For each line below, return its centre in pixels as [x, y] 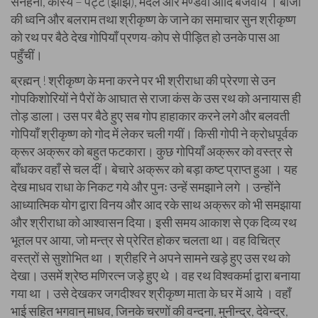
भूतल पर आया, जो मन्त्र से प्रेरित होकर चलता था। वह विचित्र [146, 240]
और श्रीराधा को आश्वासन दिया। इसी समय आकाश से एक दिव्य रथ [154, 222]
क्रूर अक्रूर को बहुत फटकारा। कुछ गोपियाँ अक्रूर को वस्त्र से [152, 151]
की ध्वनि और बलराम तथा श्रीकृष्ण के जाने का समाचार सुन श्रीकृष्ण [153, 19]
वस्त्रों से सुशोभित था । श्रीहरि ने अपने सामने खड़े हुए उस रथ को [150, 258]
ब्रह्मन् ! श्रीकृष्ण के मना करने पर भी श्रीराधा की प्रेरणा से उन [143, 80]
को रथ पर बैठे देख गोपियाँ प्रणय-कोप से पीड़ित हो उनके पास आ [145, 37]
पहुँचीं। [27, 55]
